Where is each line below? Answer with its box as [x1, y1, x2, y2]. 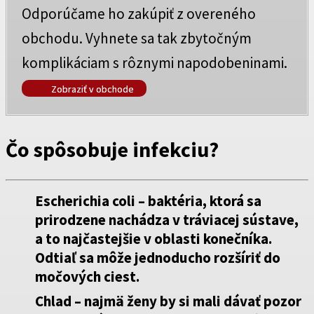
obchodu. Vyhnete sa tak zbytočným [22, 28, 252, 48]
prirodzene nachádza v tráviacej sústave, [35, 210, 299, 229]
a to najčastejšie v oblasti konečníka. [35, 228, 272, 248]
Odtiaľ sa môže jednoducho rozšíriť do [35, 247, 280, 267]
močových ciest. [35, 266, 139, 286]
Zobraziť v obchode [49, 82, 134, 95]
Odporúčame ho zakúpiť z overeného [22, 4, 256, 23]
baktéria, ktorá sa [148, 191, 261, 210]
